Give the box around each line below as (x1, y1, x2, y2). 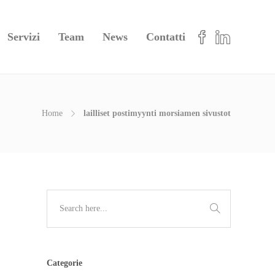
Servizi (7, 31, 41, 43)
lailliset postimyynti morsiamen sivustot (83, 109, 231, 118)
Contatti (146, 31, 186, 43)
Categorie (47, 258, 82, 268)
